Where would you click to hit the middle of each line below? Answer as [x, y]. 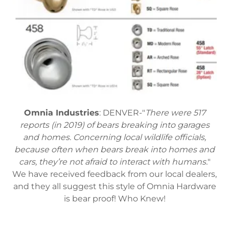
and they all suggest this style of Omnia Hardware [114, 186]
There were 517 [175, 112]
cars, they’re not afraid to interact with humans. [113, 162]
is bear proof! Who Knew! [114, 198]
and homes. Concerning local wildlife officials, [114, 137]
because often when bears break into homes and [114, 149]
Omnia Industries [61, 112]
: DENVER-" [122, 112]
